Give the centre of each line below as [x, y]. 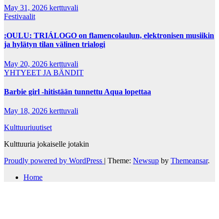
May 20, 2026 [27, 64]
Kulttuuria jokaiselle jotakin [46, 144]
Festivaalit [20, 17]
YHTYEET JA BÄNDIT [44, 72]
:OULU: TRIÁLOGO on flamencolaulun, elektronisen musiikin [109, 36]
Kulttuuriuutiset [28, 128]
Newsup [146, 161]
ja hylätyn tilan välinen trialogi [55, 44]
